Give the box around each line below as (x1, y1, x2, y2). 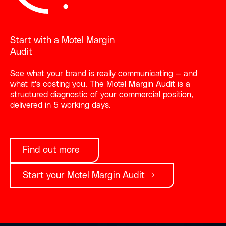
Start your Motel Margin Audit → (23, 170, 155, 180)
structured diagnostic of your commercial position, (10, 90, 193, 99)
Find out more (23, 145, 80, 155)
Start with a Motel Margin (10, 36, 115, 46)
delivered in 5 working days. (10, 101, 111, 109)
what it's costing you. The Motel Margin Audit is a (10, 80, 190, 88)
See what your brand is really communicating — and (10, 69, 197, 78)
